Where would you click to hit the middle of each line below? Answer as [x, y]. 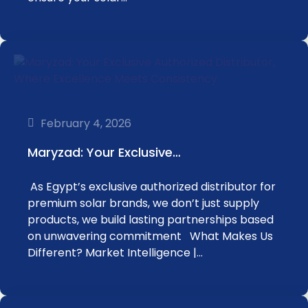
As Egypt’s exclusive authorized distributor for [152, 187]
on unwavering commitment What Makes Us [150, 236]
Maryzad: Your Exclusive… [104, 152]
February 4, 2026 [86, 123]
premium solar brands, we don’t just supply [143, 203]
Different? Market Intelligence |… [115, 253]
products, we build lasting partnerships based [151, 220]
